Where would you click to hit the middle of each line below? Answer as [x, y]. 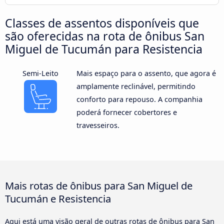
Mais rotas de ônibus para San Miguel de [99, 185]
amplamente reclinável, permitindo [136, 86]
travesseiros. [98, 125]
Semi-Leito [41, 73]
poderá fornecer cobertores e [126, 112]
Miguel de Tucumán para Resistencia [104, 49]
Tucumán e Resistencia [58, 198]
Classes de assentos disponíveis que [102, 23]
